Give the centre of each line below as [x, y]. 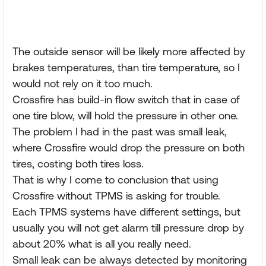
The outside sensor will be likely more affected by [129, 51]
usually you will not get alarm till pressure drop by [128, 228]
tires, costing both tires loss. [78, 164]
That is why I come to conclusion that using [115, 180]
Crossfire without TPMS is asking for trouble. [116, 196]
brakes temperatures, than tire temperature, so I [126, 67]
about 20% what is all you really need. [102, 244]
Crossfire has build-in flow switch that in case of [126, 99]
